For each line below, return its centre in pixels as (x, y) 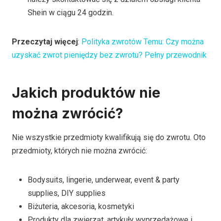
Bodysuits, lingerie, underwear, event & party (104, 180)
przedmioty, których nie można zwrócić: (79, 151)
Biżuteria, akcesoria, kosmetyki (81, 207)
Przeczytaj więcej (45, 42)
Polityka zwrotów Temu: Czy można (143, 42)
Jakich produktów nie (86, 93)
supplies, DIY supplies (67, 193)
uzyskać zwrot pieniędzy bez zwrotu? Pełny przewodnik (109, 55)
